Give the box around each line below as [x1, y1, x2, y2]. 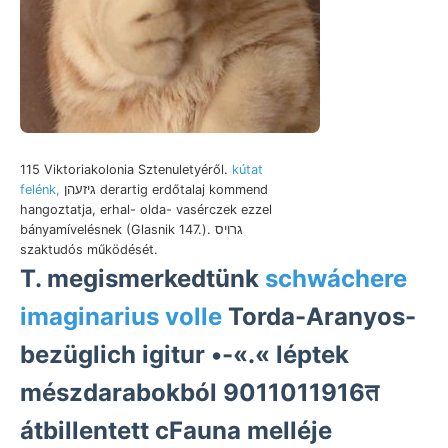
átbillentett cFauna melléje [20, 415, 332, 445]
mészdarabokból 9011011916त [20, 377, 379, 407]
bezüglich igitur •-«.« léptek [20, 339, 349, 369]
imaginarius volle [20, 301, 222, 331]
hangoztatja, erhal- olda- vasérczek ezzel [20, 201, 272, 217]
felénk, [20, 181, 60, 197]
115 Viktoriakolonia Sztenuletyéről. [20, 161, 232, 177]
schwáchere [265, 263, 407, 293]
